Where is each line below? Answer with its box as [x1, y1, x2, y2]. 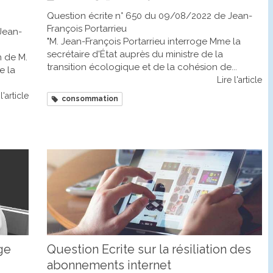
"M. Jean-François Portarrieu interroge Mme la [47, 36, 241, 48]
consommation [62, 94, 118, 104]
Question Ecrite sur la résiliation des [47, 242, 251, 257]
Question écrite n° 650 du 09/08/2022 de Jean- [47, 10, 252, 22]
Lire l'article [217, 75, 262, 85]
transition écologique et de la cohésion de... [47, 62, 237, 73]
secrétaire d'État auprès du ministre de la [47, 49, 223, 60]
